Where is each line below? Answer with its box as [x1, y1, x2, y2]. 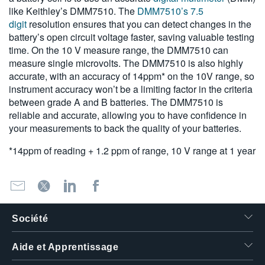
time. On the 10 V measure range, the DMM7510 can [9, 43, 228, 57]
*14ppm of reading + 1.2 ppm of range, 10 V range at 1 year [9, 143, 256, 157]
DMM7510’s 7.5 [137, 4, 203, 18]
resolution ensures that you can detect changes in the [27, 17, 251, 31]
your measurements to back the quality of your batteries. [9, 121, 241, 135]
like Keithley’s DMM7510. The [9, 4, 137, 18]
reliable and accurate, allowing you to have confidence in [9, 108, 247, 122]
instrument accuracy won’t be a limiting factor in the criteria [9, 82, 253, 96]
